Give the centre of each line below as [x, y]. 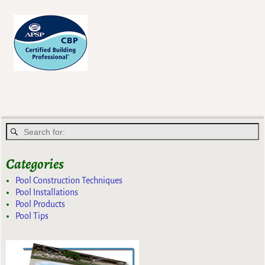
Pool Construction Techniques [69, 180]
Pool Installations [47, 192]
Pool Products [41, 204]
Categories [35, 164]
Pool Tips [32, 216]
